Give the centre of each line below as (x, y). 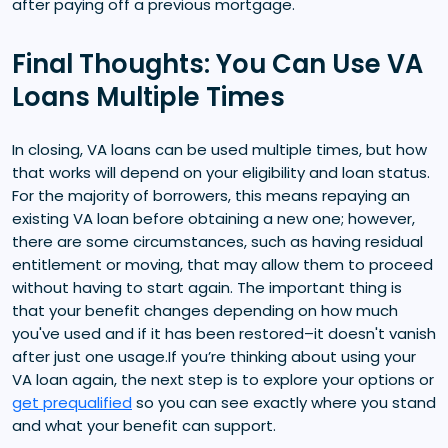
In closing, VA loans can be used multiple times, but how (219, 149)
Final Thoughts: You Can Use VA (217, 63)
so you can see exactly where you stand (284, 402)
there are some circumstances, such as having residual (217, 241)
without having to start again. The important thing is (207, 287)
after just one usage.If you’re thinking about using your (214, 356)
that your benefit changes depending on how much (205, 310)
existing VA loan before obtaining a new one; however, (213, 218)
